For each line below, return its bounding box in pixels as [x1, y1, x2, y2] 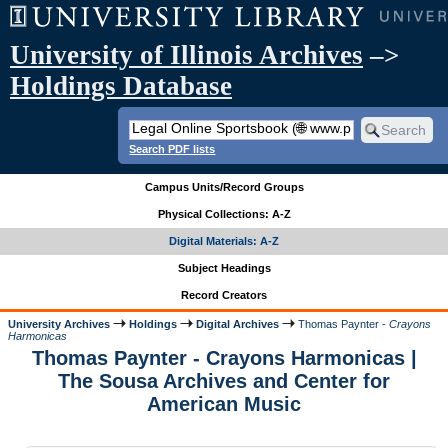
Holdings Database [10, 71, 232, 101]
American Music [147, 393, 301, 416]
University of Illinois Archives [10, 40, 363, 70]
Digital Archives [196, 317, 280, 330]
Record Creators [181, 289, 267, 302]
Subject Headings [177, 262, 271, 275]
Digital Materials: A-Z [169, 235, 279, 248]
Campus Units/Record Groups [144, 181, 304, 194]
